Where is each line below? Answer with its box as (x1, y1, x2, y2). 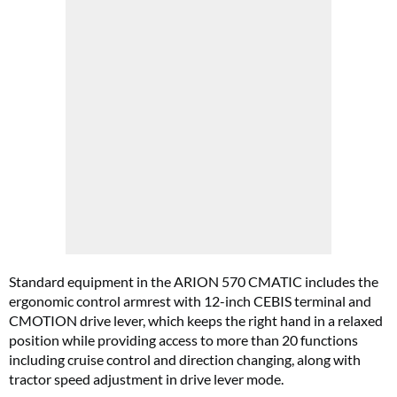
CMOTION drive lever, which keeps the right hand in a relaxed (9, 312, 383, 330)
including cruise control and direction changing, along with (9, 351, 361, 369)
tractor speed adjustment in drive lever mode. (9, 370, 284, 388)
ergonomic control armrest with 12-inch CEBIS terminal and (9, 292, 371, 310)
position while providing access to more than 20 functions (9, 331, 358, 349)
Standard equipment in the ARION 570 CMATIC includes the (9, 273, 378, 291)
